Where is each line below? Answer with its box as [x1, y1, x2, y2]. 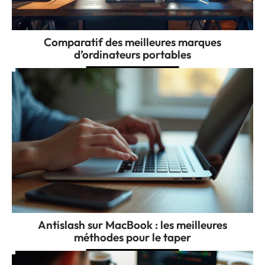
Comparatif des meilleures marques [44, 34, 221, 49]
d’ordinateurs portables [74, 47, 191, 62]
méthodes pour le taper [74, 230, 191, 244]
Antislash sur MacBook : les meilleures [38, 217, 227, 232]
